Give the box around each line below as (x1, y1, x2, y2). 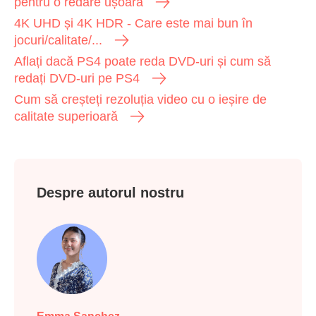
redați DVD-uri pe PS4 (14, 71, 140, 86)
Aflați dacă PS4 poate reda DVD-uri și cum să (14, 54, 271, 69)
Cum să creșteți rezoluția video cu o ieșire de (14, 92, 267, 107)
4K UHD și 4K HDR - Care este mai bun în (14, 16, 253, 31)
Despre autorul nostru (37, 185, 184, 201)
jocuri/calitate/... (14, 33, 102, 48)
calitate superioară (14, 109, 118, 124)
